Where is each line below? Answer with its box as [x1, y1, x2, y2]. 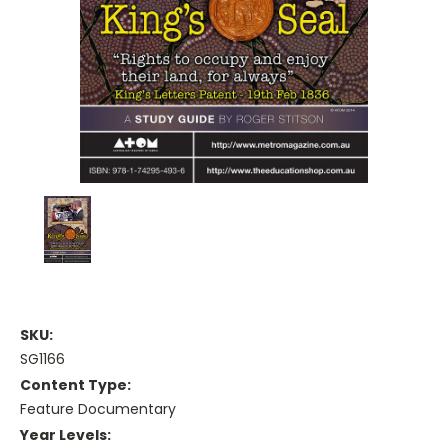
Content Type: [20, 375, 131, 396]
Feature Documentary [20, 399, 176, 420]
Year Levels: [20, 425, 111, 446]
